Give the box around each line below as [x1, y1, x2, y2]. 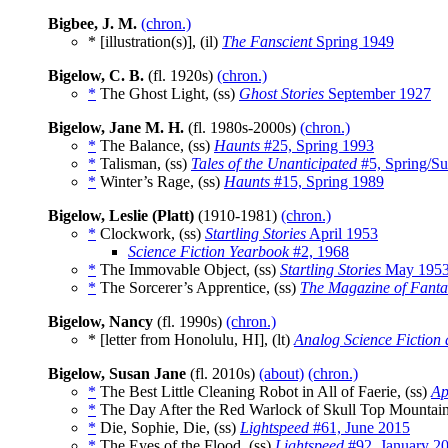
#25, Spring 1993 [260, 137, 374, 155]
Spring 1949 [312, 33, 394, 51]
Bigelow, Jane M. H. [48, 119, 184, 137]
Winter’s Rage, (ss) [96, 173, 224, 191]
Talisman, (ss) [96, 155, 191, 173]
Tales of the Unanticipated [191, 155, 357, 173]
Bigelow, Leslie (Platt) [48, 207, 194, 225]
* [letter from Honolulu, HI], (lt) [88, 331, 294, 349]
